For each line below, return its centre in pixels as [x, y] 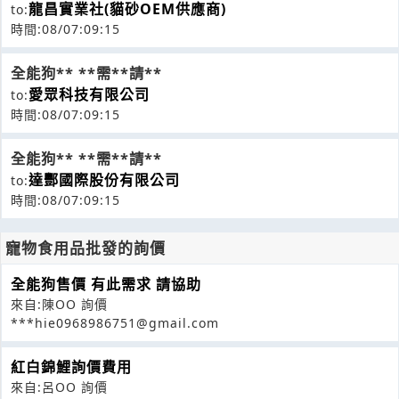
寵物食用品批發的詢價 [85, 248]
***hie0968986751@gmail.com [115, 322]
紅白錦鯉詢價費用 [71, 366]
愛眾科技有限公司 [89, 94]
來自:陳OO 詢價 [59, 304]
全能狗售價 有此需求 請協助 [106, 284]
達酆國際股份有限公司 [104, 179]
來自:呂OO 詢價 [59, 387]
